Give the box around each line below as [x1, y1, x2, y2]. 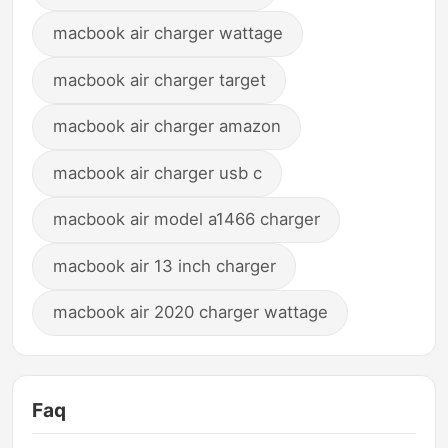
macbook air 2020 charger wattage [52, 302, 328, 323]
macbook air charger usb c [52, 162, 262, 183]
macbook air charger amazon [52, 116, 281, 137]
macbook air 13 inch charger [52, 255, 276, 276]
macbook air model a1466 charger [52, 209, 320, 230]
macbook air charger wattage [52, 23, 283, 44]
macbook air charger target [52, 69, 266, 90]
